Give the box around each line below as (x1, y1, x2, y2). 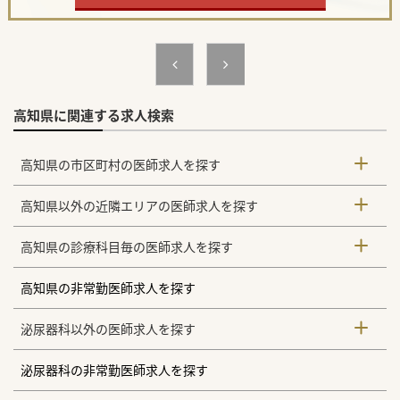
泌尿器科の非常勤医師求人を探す (21, 362, 209, 379)
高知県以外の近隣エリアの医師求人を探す (21, 197, 259, 215)
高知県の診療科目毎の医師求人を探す (21, 238, 234, 256)
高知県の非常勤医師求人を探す (21, 279, 196, 297)
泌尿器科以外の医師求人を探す (21, 321, 196, 338)
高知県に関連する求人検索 (13, 106, 174, 125)
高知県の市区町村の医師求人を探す (21, 156, 221, 174)
